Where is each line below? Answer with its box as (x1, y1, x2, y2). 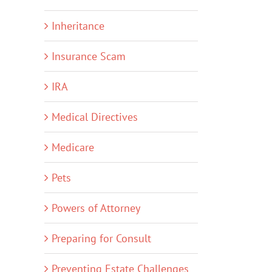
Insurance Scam (52, 49, 126, 64)
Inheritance (52, 18, 104, 33)
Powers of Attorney (52, 200, 140, 216)
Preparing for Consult (52, 231, 151, 246)
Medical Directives (52, 109, 138, 124)
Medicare (52, 140, 94, 155)
